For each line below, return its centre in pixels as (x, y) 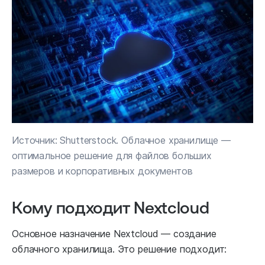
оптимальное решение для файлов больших (112, 155)
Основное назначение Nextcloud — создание (114, 233)
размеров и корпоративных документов (102, 171)
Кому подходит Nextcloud (111, 207)
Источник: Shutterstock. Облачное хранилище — (121, 140)
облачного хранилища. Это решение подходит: (119, 249)
